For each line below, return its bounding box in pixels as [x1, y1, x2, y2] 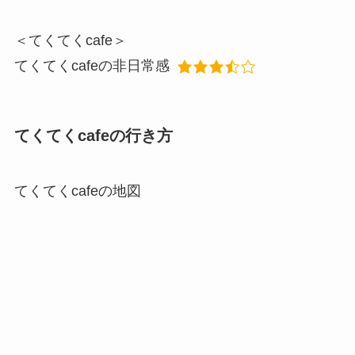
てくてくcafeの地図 [13, 182, 141, 199]
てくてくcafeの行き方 [13, 127, 173, 145]
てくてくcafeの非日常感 [13, 58, 170, 74]
